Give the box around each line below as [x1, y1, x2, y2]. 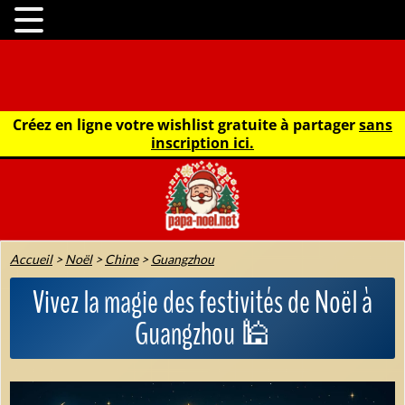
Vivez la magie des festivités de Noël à [33, 280, 372, 324]
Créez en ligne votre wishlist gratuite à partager [13, 115, 359, 135]
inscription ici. [151, 133, 254, 153]
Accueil [10, 250, 52, 267]
